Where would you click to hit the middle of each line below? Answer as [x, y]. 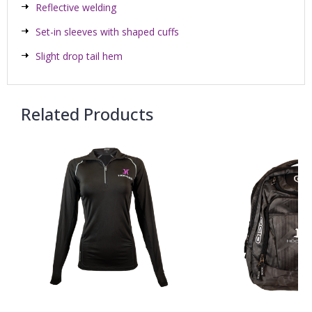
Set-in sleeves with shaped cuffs [107, 32]
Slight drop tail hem [79, 56]
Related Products [87, 114]
